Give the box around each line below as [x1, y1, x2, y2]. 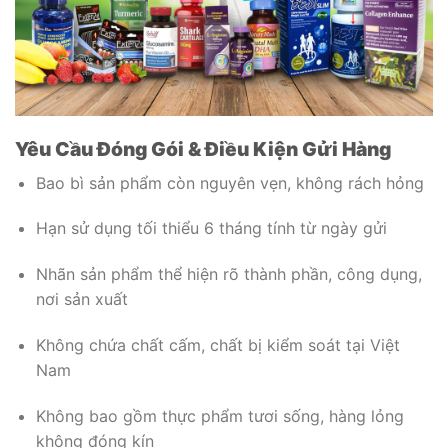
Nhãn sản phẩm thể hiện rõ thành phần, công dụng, [35, 264, 422, 285]
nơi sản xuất [35, 289, 128, 310]
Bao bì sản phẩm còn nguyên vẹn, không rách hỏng [35, 172, 424, 193]
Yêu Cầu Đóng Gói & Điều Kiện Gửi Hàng [15, 137, 391, 161]
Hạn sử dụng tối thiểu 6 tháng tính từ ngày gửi [35, 218, 387, 239]
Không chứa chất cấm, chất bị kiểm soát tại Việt [35, 334, 400, 355]
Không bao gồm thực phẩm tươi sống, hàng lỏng [35, 405, 404, 426]
